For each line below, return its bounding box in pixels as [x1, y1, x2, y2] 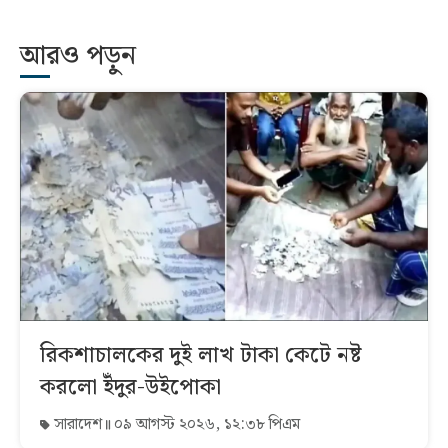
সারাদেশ [50, 412, 106, 438]
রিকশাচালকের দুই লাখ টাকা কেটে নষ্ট [40, 338, 361, 374]
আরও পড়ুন [20, 34, 136, 78]
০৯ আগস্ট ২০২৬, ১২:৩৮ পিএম [110, 412, 300, 438]
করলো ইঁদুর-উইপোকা [40, 370, 221, 406]
